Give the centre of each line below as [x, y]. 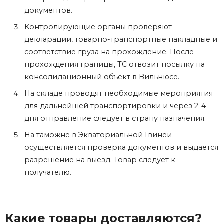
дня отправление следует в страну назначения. [115, 118]
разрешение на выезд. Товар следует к [100, 160]
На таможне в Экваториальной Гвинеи [98, 135]
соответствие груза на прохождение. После [109, 52]
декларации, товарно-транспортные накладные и [121, 39]
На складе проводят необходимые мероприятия [119, 93]
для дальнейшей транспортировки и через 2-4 [115, 106]
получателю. [48, 172]
